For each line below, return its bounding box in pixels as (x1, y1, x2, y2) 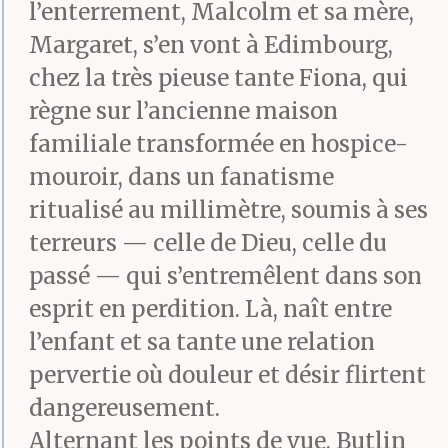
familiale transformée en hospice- (29, 130, 408, 158)
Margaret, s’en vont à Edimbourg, (29, 31, 393, 59)
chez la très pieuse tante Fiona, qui (29, 64, 408, 92)
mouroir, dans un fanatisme (29, 163, 334, 191)
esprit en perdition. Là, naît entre (29, 295, 392, 323)
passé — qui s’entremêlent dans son (29, 262, 422, 290)
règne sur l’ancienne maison (29, 97, 338, 125)
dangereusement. (29, 394, 220, 422)
